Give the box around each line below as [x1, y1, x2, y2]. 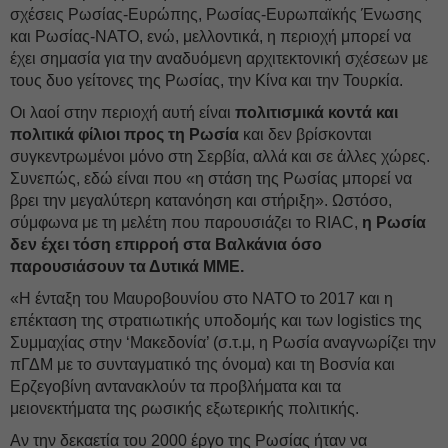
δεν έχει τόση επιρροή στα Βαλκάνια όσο [10, 236, 322, 253]
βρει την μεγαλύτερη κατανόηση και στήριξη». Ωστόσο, [10, 192, 392, 209]
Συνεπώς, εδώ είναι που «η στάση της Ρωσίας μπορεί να [10, 170, 412, 187]
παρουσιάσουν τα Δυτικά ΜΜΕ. [10, 258, 244, 275]
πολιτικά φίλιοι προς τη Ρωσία [10, 126, 239, 143]
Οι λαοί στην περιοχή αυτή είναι [10, 104, 231, 121]
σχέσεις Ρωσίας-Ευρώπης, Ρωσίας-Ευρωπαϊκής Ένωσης [10, 6, 422, 23]
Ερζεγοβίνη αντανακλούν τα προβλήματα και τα [10, 378, 341, 395]
